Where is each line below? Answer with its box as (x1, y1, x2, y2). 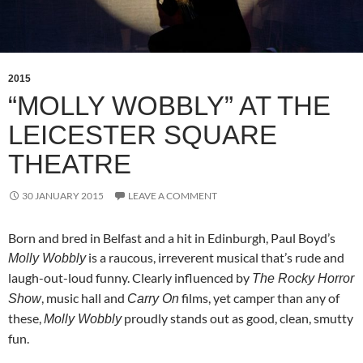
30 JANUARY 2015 (22, 190, 104, 203)
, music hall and (41, 290, 127, 306)
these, (8, 310, 44, 327)
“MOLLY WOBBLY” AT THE (8, 91, 331, 122)
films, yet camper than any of (179, 290, 340, 306)
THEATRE (8, 149, 131, 180)
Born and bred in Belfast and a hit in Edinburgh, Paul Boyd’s (8, 230, 335, 246)
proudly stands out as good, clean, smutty (122, 310, 353, 327)
